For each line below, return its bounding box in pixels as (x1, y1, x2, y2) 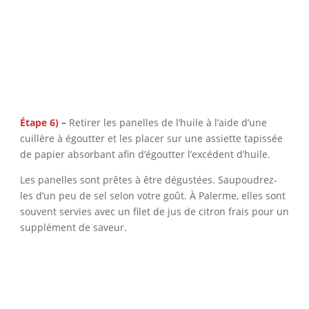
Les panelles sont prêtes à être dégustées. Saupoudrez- (19, 173, 277, 187)
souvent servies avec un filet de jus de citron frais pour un (19, 205, 289, 219)
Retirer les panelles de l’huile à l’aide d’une (68, 116, 267, 130)
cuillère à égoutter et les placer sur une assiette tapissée (19, 132, 283, 146)
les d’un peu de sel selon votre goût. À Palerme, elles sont (19, 189, 286, 203)
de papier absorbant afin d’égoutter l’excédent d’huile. (19, 148, 270, 161)
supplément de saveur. (19, 221, 127, 235)
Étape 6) (19, 116, 61, 130)
